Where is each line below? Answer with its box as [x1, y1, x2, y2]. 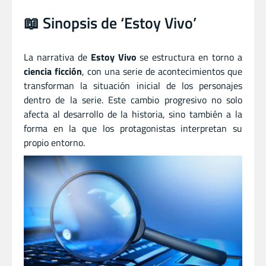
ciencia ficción [24, 64, 82, 78]
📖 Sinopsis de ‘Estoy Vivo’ [24, 11, 197, 34]
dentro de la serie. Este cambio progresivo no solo [24, 92, 242, 107]
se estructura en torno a [136, 49, 243, 64]
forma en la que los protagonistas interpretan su [24, 121, 242, 135]
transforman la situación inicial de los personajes [24, 78, 242, 93]
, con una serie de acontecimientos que [82, 64, 242, 78]
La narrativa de [24, 49, 91, 64]
